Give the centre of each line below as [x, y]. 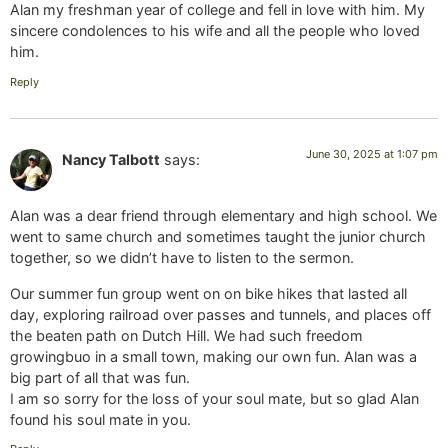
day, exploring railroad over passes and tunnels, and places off [220, 314]
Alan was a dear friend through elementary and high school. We [223, 216]
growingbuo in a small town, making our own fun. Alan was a [213, 356]
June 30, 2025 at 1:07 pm [372, 153]
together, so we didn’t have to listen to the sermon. [182, 258]
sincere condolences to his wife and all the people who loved [215, 31]
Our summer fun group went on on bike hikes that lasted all [208, 293]
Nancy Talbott [111, 159]
